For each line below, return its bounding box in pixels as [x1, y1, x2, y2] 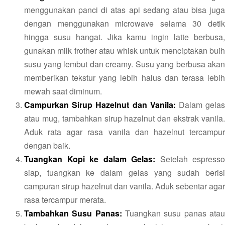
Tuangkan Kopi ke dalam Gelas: [24, 153, 155, 165]
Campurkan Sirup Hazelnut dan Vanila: [24, 98, 176, 110]
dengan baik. [24, 139, 70, 151]
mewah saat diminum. [24, 85, 102, 97]
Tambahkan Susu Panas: [24, 207, 122, 219]
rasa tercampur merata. [24, 193, 106, 205]
